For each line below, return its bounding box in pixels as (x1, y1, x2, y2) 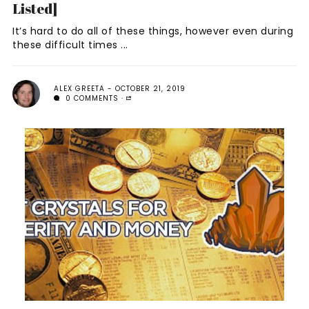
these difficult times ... (12, 37, 128, 52)
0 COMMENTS (63, 92, 119, 103)
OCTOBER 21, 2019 (115, 83, 186, 94)
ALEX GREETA (54, 83, 105, 94)
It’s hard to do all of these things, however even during (12, 23, 293, 38)
